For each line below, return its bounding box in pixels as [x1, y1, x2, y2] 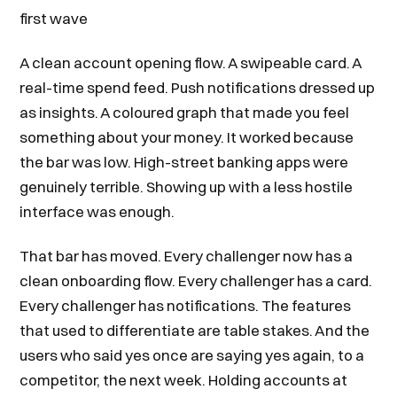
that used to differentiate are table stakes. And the [19, 321, 370, 339]
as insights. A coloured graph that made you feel [19, 103, 350, 121]
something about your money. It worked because [19, 128, 354, 146]
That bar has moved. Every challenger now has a [19, 246, 354, 265]
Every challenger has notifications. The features [19, 296, 352, 315]
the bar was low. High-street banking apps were [19, 152, 349, 171]
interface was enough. [19, 202, 175, 221]
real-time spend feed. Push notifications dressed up [19, 78, 376, 97]
